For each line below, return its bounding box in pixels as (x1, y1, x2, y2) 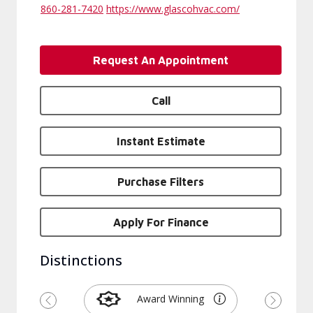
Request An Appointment (93, 54, 228, 66)
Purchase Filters (117, 175, 204, 188)
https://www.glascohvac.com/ (106, 2, 240, 15)
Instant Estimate (116, 135, 205, 147)
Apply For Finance (112, 216, 209, 228)
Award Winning (137, 292, 205, 305)
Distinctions (40, 251, 122, 270)
